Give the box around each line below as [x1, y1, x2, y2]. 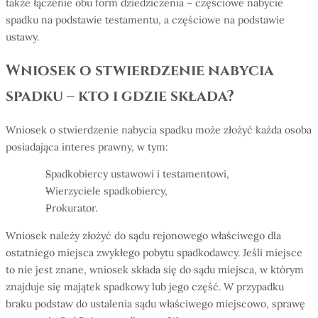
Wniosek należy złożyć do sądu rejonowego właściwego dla [6, 229, 281, 242]
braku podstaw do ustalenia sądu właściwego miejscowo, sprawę [6, 297, 305, 310]
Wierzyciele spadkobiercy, [45, 185, 168, 198]
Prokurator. [45, 202, 97, 215]
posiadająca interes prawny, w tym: [6, 141, 168, 154]
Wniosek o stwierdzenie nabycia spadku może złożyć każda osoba [6, 124, 312, 137]
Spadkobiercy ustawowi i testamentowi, [45, 168, 229, 181]
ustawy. [6, 30, 39, 43]
